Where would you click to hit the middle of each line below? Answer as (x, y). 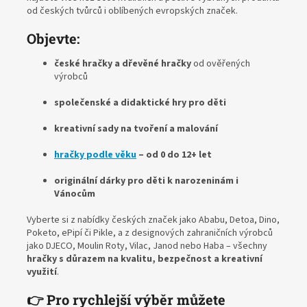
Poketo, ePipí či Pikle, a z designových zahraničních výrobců (150, 233)
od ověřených (221, 64)
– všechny (246, 246)
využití (42, 272)
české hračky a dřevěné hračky (123, 64)
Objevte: (53, 39)
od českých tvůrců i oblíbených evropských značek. (132, 11)
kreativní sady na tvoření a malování (136, 129)
